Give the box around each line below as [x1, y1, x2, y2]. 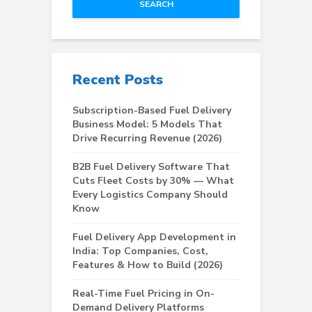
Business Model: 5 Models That [72, 117, 222, 131]
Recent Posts [72, 70, 163, 89]
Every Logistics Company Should [72, 187, 228, 201]
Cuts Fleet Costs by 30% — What [72, 173, 234, 187]
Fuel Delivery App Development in [72, 230, 236, 244]
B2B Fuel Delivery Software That [72, 159, 230, 173]
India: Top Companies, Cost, [72, 244, 208, 258]
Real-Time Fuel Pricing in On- [72, 286, 214, 300]
